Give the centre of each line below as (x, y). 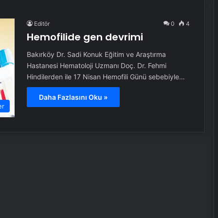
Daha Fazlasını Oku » (73, 97)
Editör (42, 24)
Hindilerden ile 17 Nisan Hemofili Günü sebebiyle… (106, 77)
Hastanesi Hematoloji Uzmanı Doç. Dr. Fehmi (96, 65)
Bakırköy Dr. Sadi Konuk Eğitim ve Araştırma (96, 54)
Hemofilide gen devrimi (85, 37)
